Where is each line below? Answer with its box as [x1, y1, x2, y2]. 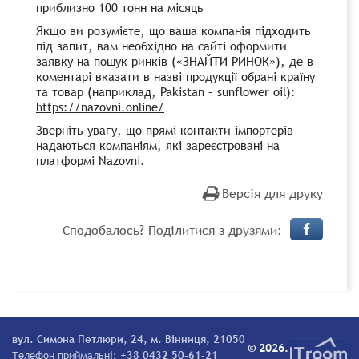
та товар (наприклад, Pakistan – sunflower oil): [36, 83, 296, 99]
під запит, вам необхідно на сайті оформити [36, 37, 287, 54]
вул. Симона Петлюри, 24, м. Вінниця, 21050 [12, 332, 245, 346]
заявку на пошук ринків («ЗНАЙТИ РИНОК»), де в [36, 52, 313, 69]
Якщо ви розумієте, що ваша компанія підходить [36, 22, 311, 38]
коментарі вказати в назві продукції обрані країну [36, 67, 315, 84]
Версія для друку [222, 184, 323, 202]
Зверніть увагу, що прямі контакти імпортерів [36, 121, 293, 138]
